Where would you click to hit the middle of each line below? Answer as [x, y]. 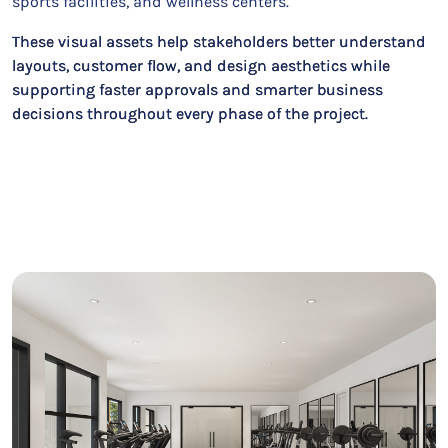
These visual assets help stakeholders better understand [219, 41]
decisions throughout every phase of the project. [190, 113]
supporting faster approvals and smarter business [197, 89]
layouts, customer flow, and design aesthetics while [201, 65]
